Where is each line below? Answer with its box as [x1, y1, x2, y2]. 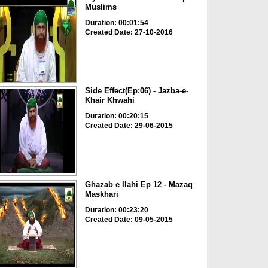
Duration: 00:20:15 [84, 112, 148, 121]
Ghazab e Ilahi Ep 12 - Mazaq [84, 179, 193, 189]
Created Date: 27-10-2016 [84, 28, 173, 36]
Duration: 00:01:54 [84, 18, 148, 27]
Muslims [84, 2, 117, 11]
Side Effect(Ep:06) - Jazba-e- [84, 86, 188, 96]
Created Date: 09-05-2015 [84, 215, 173, 224]
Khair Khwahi [84, 96, 135, 105]
